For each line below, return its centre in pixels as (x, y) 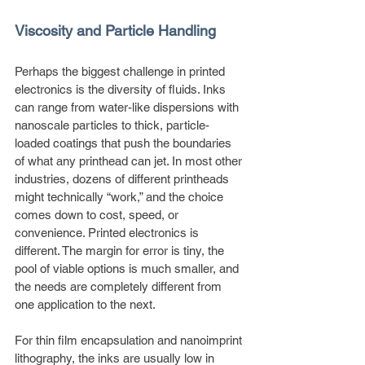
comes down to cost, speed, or (98, 214)
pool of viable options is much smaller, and (128, 268)
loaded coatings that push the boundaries (125, 143)
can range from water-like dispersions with (128, 107)
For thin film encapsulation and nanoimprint (130, 340)
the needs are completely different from (120, 286)
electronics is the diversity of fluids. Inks (122, 89)
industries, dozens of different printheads (123, 178)
